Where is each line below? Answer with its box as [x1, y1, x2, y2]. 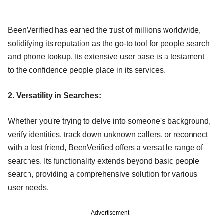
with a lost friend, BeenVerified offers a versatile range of [8, 143, 203, 152]
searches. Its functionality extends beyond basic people [8, 156, 199, 165]
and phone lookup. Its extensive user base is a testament [8, 52, 204, 61]
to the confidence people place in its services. [8, 65, 165, 74]
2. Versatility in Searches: [8, 91, 101, 100]
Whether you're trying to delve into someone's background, [8, 116, 211, 125]
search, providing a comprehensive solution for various [8, 169, 197, 178]
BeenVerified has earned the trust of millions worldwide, [8, 26, 201, 34]
